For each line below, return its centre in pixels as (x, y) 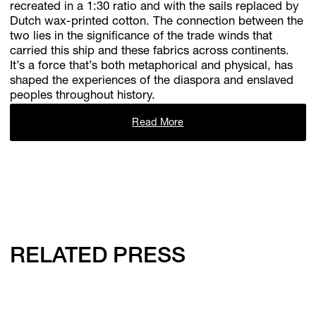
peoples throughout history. (83, 96)
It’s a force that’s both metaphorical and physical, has (152, 66)
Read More (158, 124)
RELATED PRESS (98, 258)
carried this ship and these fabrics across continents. (150, 51)
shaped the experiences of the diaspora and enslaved (152, 81)
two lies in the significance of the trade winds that (141, 37)
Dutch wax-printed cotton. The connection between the (157, 22)
